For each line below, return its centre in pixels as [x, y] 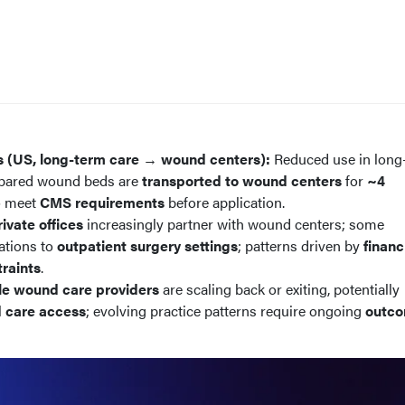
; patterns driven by [301, 245]
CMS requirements [102, 202]
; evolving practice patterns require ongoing [226, 311]
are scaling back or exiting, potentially [279, 289]
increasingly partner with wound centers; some [234, 224]
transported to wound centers [242, 180]
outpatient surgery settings [147, 245]
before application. [225, 202]
